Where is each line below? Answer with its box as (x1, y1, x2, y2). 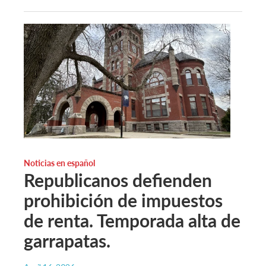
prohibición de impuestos (24, 188, 223, 213)
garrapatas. (24, 228, 110, 254)
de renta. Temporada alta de (24, 208, 240, 233)
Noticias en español (24, 157, 95, 169)
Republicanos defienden (24, 167, 212, 193)
